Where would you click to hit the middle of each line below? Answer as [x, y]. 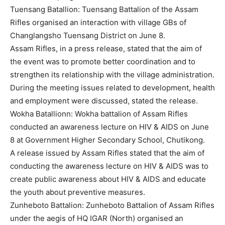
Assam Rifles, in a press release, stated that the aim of [106, 48]
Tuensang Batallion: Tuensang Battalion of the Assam [104, 9]
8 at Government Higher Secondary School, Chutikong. [107, 140]
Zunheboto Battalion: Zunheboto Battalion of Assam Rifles [112, 205]
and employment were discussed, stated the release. [104, 101]
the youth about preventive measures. [78, 192]
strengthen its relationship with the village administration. [112, 75]
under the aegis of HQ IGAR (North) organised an [97, 218]
